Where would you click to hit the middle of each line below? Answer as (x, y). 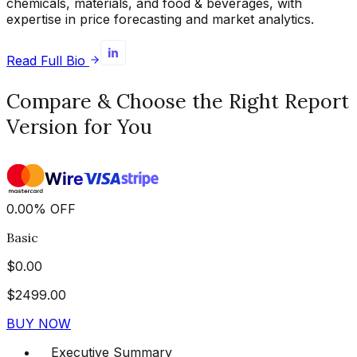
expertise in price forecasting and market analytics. (160, 20)
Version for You (79, 127)
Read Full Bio (46, 61)
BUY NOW (39, 324)
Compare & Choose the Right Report (178, 102)
